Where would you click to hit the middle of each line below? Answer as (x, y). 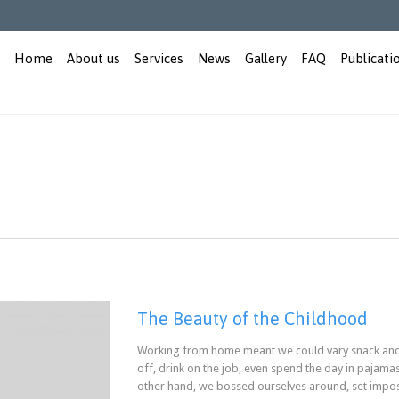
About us (94, 58)
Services (159, 58)
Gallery (266, 58)
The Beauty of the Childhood (252, 318)
